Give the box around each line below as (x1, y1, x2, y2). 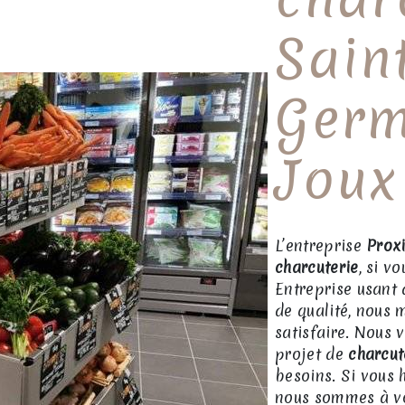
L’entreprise (275, 235, 367, 256)
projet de (275, 344, 349, 364)
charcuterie (275, 257, 359, 278)
